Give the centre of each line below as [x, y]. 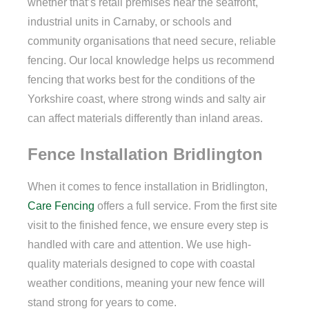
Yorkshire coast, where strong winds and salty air [147, 99]
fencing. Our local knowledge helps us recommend [151, 60]
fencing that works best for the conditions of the [141, 79]
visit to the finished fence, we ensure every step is [148, 226]
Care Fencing [61, 206]
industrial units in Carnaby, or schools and [130, 21]
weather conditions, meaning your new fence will [146, 283]
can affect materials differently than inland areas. [145, 118]
